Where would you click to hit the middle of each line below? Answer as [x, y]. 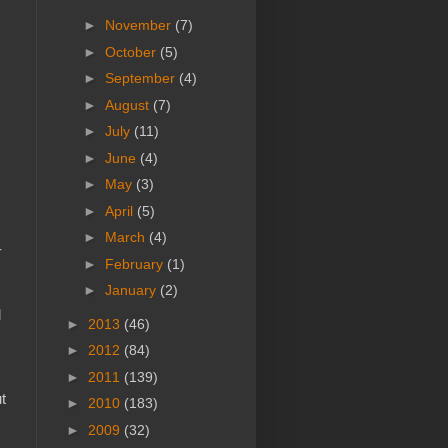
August [128, 104]
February [135, 263]
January [132, 290]
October [132, 51]
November [139, 25]
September [141, 78]
